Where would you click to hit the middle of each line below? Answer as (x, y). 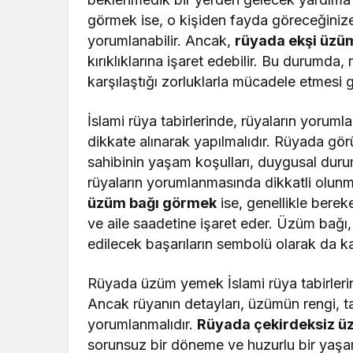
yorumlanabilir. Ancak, (162, 41)
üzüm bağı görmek (152, 203)
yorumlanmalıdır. (143, 325)
